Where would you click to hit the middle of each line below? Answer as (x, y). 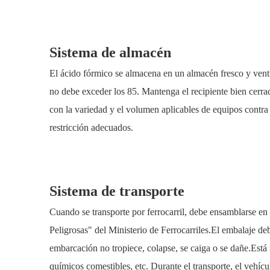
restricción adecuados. (91, 127)
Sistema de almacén (110, 52)
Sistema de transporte (117, 191)
